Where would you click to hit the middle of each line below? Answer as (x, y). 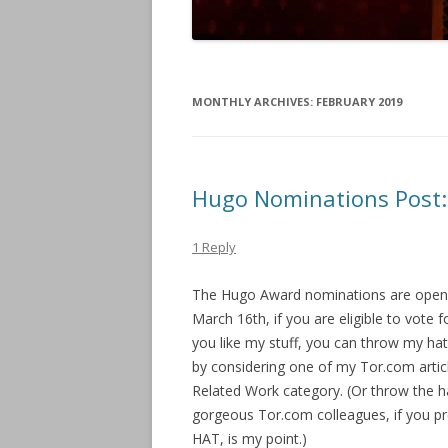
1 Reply (214, 247)
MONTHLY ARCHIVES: (254, 101)
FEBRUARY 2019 (359, 101)
